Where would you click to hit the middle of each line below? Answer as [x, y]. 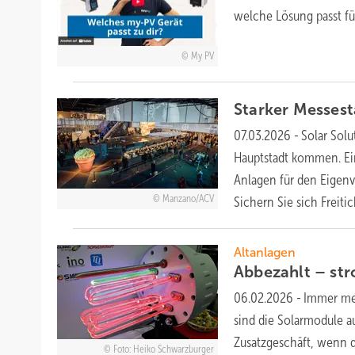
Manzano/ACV [188, 199]
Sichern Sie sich [278, 202]
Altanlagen [265, 253]
